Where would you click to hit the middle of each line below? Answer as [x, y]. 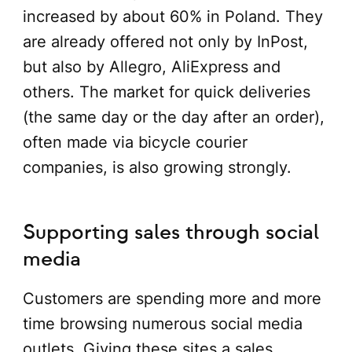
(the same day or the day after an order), [173, 117]
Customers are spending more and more [172, 299]
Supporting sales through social [170, 233]
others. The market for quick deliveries [166, 92]
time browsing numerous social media [162, 324]
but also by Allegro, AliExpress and [151, 66]
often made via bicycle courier [135, 142]
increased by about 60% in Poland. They [172, 16]
